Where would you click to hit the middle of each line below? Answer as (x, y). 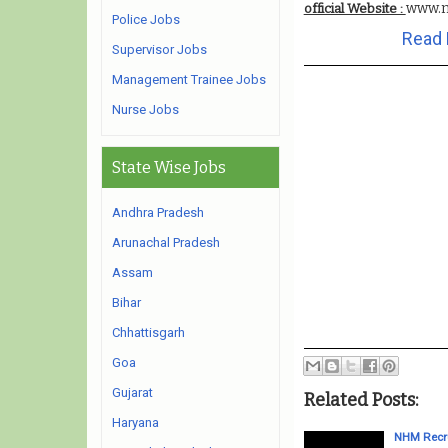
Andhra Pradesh (158, 212)
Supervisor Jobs (159, 49)
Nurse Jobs (145, 109)
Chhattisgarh (148, 332)
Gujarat (132, 392)
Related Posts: (360, 399)
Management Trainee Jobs (189, 79)
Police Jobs (146, 19)
